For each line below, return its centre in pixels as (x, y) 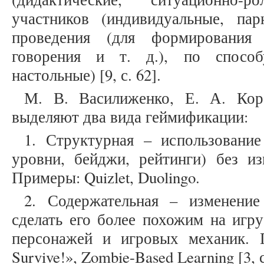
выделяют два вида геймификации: (130, 117)
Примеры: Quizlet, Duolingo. (106, 178)
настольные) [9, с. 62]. (86, 75)
